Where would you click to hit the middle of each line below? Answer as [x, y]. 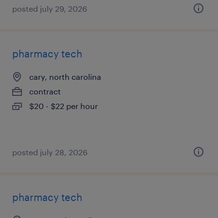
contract [45, 91]
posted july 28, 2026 [50, 152]
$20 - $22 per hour [64, 106]
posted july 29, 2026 [50, 9]
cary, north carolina [65, 77]
